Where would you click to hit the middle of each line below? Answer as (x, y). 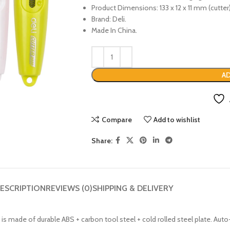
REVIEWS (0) (69, 188)
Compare (117, 119)
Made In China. (114, 30)
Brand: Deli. (109, 19)
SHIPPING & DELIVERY (133, 188)
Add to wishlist (177, 119)
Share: (102, 140)
